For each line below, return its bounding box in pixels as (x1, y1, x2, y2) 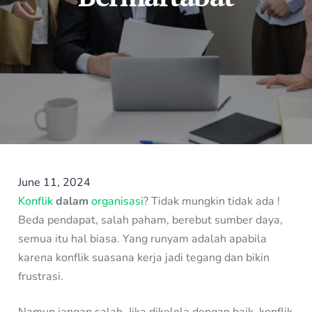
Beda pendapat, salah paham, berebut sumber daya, (18, 212, 283, 228)
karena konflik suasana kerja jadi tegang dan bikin (18, 249, 270, 265)
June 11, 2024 (18, 174, 91, 190)
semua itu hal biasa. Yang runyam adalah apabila (18, 231, 267, 247)
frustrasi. (18, 268, 64, 284)
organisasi (91, 193, 144, 209)
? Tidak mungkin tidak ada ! (143, 193, 281, 209)
